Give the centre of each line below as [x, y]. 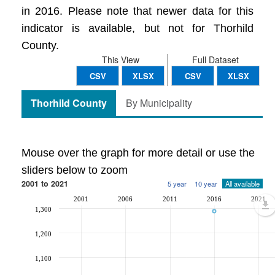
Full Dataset [215, 60]
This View [120, 60]
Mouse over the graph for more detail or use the [138, 153]
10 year [206, 184]
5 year [177, 184]
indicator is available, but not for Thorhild [137, 28]
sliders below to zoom [75, 170]
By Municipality [159, 103]
